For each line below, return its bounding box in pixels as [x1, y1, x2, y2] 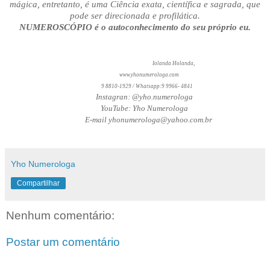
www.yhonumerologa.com [119, 72, 180, 78]
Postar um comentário [6, 236, 120, 248]
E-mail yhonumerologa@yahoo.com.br [58, 115, 212, 125]
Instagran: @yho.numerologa [77, 92, 193, 102]
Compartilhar [17, 179, 60, 188]
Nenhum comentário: [6, 209, 115, 222]
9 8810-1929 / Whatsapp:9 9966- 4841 [77, 83, 193, 90]
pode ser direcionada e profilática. [70, 11, 200, 21]
